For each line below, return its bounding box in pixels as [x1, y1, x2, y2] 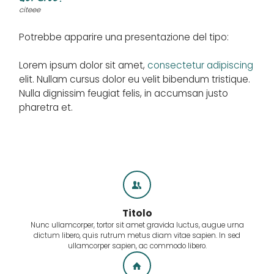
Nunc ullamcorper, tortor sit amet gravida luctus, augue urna [30, 220, 244, 230]
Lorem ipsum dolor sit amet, [19, 58, 148, 72]
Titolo [122, 206, 152, 220]
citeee [19, 5, 41, 15]
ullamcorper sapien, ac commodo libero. [67, 240, 207, 251]
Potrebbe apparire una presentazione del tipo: [19, 30, 229, 43]
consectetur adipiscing [147, 58, 254, 72]
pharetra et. [19, 100, 73, 114]
